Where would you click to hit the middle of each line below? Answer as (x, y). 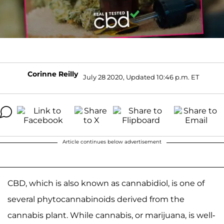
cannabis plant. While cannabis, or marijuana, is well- (111, 215)
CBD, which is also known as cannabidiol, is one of (106, 183)
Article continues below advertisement (112, 141)
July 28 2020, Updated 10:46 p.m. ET (141, 77)
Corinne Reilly (52, 74)
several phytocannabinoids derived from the (96, 199)
